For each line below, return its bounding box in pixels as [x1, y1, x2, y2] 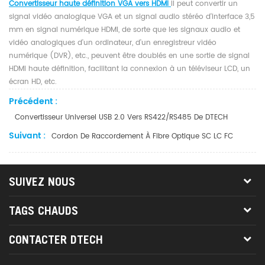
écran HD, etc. [9, 76, 57, 88]
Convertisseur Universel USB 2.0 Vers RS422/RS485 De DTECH [15, 112, 228, 123]
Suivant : [9, 129, 46, 143]
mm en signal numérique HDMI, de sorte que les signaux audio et [9, 24, 240, 35]
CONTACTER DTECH [9, 232, 103, 247]
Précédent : [9, 95, 57, 108]
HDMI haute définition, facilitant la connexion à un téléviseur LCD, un [9, 63, 250, 75]
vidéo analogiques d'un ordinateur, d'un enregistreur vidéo [9, 37, 216, 49]
